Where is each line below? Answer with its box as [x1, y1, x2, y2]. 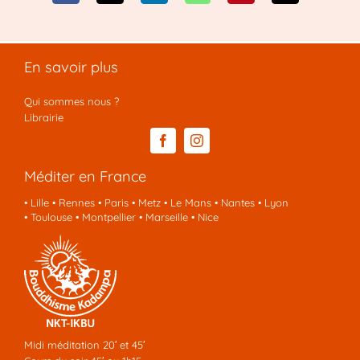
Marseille [145, 210, 188, 223]
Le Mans [170, 195, 211, 209]
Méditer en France [23, 166, 146, 186]
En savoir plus [23, 57, 118, 76]
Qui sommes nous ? [23, 94, 119, 108]
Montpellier [81, 210, 136, 223]
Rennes [58, 195, 95, 209]
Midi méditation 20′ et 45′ [23, 337, 145, 351]
